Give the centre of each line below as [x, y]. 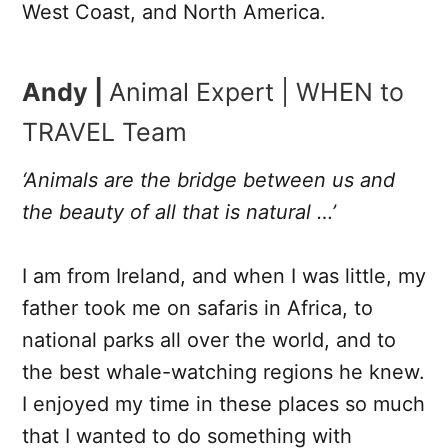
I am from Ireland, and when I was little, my [224, 275]
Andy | [65, 91]
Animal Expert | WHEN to [256, 91]
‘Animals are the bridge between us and [208, 179]
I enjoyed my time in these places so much [223, 403]
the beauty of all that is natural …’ [179, 211]
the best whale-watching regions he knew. [223, 371]
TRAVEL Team [104, 131]
